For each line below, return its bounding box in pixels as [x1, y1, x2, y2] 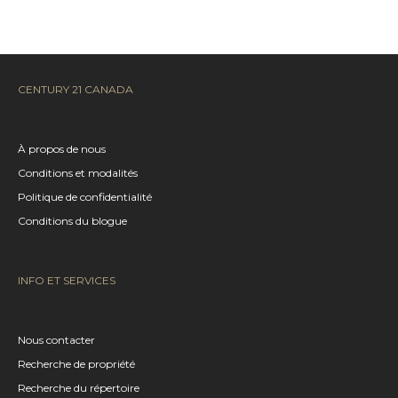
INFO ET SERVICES [18, 273, 115, 287]
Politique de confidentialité [18, 189, 152, 203]
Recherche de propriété [18, 356, 135, 370]
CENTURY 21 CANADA [18, 82, 133, 96]
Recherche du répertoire [18, 380, 139, 394]
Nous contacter [18, 332, 95, 346]
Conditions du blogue [18, 213, 127, 227]
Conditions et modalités [18, 165, 138, 179]
